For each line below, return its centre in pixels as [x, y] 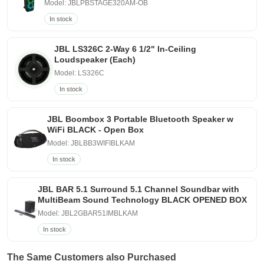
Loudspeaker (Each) [95, 59]
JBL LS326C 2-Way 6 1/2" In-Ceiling [126, 49]
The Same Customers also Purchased [92, 257]
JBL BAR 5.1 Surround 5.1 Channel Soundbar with [139, 189]
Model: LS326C [80, 73]
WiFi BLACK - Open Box [96, 129]
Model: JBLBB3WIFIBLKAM [91, 143]
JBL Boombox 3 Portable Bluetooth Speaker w [141, 119]
